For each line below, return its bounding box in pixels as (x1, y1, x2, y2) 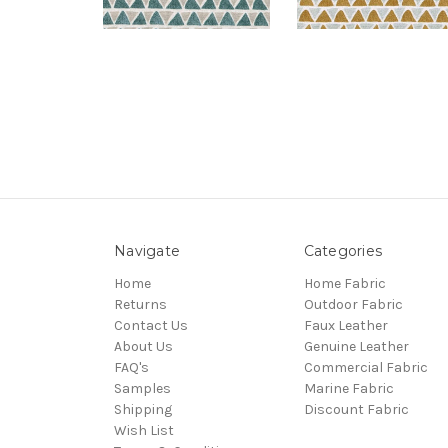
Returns (114, 295, 167, 313)
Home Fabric (303, 274, 386, 292)
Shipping (114, 400, 172, 418)
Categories (303, 241, 382, 260)
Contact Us (114, 316, 188, 334)
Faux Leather (303, 316, 388, 334)
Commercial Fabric (303, 358, 428, 376)
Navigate (114, 241, 180, 260)
